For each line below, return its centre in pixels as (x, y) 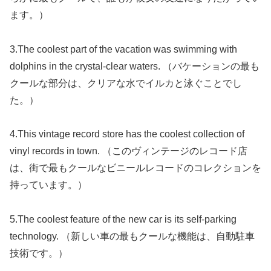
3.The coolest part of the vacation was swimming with (123, 49)
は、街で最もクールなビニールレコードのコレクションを (135, 168)
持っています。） (48, 185)
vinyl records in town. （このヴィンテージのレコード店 (129, 151)
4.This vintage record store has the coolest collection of (127, 134)
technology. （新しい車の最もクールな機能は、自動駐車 (132, 237)
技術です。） (39, 253)
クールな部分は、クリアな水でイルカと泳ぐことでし (126, 83)
